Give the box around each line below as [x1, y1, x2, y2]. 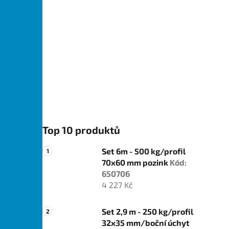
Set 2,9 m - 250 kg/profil [102, 207, 193, 217]
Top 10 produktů [42, 124, 120, 136]
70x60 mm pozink [102, 157, 170, 168]
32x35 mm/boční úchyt [102, 218, 190, 228]
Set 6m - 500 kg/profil [102, 146, 186, 156]
